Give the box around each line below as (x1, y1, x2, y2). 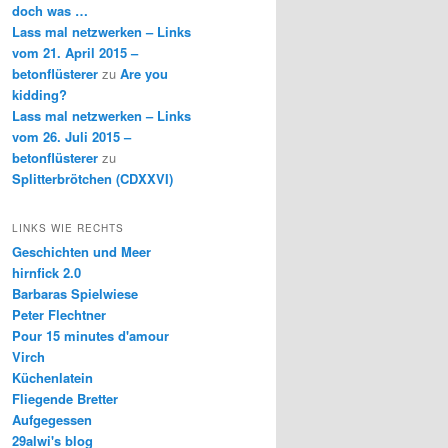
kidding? (12, 84, 67, 104)
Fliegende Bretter (12, 389, 118, 409)
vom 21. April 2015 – (12, 42, 138, 62)
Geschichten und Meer (12, 242, 151, 262)
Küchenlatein (12, 368, 93, 388)
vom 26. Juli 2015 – (12, 126, 131, 146)
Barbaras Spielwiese (12, 284, 138, 304)
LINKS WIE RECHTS (12, 221, 124, 236)
